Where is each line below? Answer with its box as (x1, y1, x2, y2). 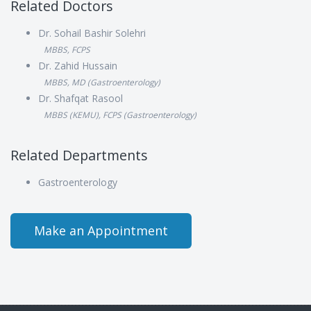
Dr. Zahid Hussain (38, 59, 117, 72)
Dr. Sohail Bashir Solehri (38, 26, 146, 40)
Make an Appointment (34, 222, 168, 239)
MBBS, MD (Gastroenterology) (44, 76, 160, 87)
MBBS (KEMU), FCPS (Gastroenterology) (44, 109, 196, 120)
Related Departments (10, 146, 148, 165)
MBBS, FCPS (44, 44, 90, 55)
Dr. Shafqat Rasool (38, 92, 123, 105)
